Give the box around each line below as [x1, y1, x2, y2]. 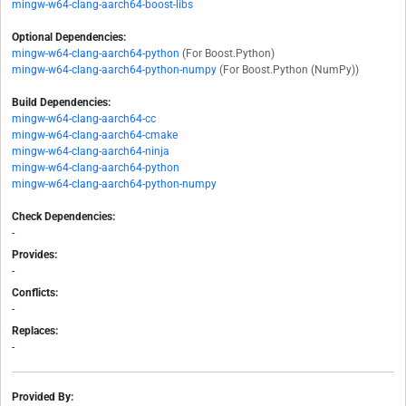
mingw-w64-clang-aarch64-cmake [12, 129, 178, 142]
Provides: [12, 248, 57, 262]
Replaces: [12, 324, 58, 338]
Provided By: [12, 391, 73, 404]
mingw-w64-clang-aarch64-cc [12, 112, 156, 126]
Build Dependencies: [12, 96, 111, 110]
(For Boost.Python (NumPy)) [219, 63, 359, 77]
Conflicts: [12, 286, 58, 300]
